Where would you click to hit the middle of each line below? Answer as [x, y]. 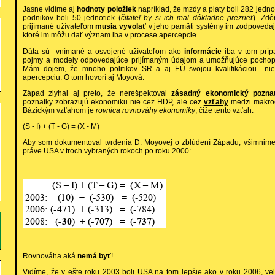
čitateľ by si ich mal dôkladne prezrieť [187, 18]
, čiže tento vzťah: [224, 110]
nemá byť [94, 256]
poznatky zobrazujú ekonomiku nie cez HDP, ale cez [113, 102]
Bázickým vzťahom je [59, 110]
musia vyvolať [121, 27]
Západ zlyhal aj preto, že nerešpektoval [97, 93]
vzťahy [216, 102]
